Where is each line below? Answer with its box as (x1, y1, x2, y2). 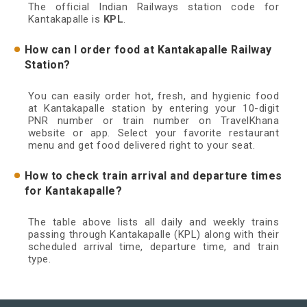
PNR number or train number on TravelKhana (27, 114, 280, 127)
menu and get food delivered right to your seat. (27, 139, 256, 152)
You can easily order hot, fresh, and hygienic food (27, 90, 280, 103)
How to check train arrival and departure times (24, 169, 282, 183)
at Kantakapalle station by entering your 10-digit (27, 102, 280, 115)
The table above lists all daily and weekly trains (27, 216, 280, 229)
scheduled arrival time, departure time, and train (27, 241, 280, 254)
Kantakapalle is (27, 13, 103, 26)
